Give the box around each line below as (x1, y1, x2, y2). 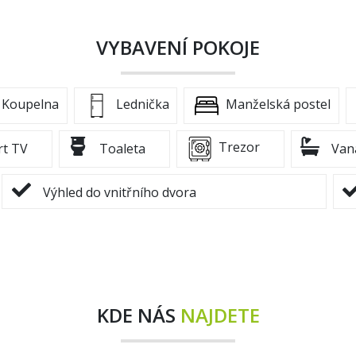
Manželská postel (222, 95, 331, 114)
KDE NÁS (96, 301, 180, 328)
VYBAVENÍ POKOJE (96, 34, 260, 60)
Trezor (215, 138, 260, 157)
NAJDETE (180, 301, 260, 328)
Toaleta (96, 140, 146, 158)
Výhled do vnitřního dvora (39, 183, 196, 201)
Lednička (112, 95, 169, 114)
